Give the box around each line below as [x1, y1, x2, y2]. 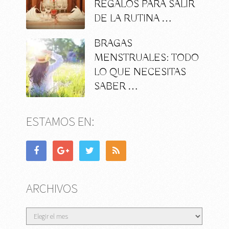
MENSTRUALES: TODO [94, 51, 199, 64]
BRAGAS [94, 37, 133, 50]
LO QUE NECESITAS [94, 65, 187, 79]
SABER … [94, 80, 139, 93]
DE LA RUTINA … [94, 12, 172, 25]
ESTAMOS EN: [26, 112, 95, 129]
